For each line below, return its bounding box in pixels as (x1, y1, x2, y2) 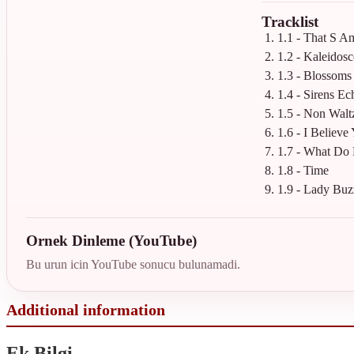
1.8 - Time (277, 163, 329, 177)
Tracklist (262, 13, 318, 30)
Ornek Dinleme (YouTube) (26, 232, 197, 249)
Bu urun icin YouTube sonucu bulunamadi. (26, 257, 240, 271)
